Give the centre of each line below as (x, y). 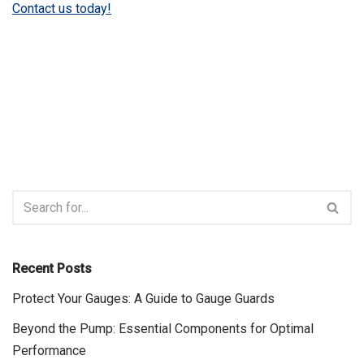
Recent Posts (52, 269)
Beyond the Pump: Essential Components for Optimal (163, 329)
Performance (49, 351)
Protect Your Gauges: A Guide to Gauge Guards (143, 299)
